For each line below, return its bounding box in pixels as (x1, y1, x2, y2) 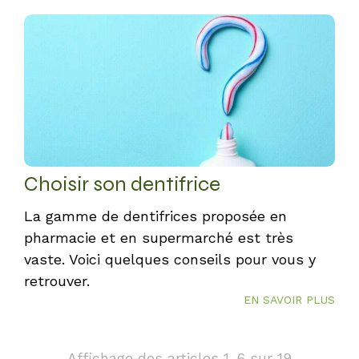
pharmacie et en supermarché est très (24, 229, 293, 246)
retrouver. (24, 272, 90, 289)
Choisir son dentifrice (24, 171, 220, 196)
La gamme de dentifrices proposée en (24, 208, 287, 224)
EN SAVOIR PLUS (244, 293, 335, 306)
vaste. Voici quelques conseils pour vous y (24, 251, 316, 268)
